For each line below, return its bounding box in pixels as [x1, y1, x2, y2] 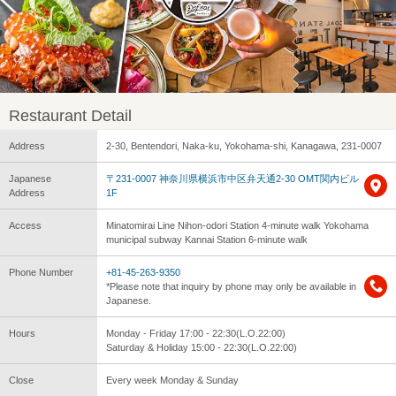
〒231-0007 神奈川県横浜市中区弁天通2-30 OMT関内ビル [106, 172, 359, 184]
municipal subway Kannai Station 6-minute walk [106, 233, 308, 245]
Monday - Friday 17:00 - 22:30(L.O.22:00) [106, 327, 286, 339]
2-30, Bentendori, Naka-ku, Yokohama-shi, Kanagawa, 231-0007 [106, 140, 382, 151]
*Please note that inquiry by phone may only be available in [106, 280, 356, 292]
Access [9, 219, 42, 231]
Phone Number [9, 266, 73, 278]
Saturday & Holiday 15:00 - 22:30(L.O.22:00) [106, 341, 297, 353]
